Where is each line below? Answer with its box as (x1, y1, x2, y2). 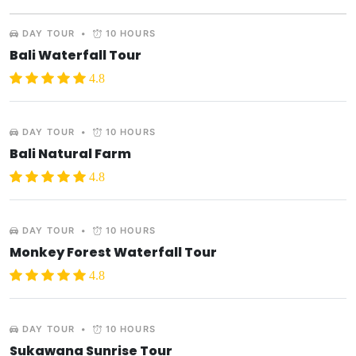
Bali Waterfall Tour (10, 46, 141, 65)
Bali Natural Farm (10, 145, 131, 164)
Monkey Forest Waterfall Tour (10, 243, 217, 262)
